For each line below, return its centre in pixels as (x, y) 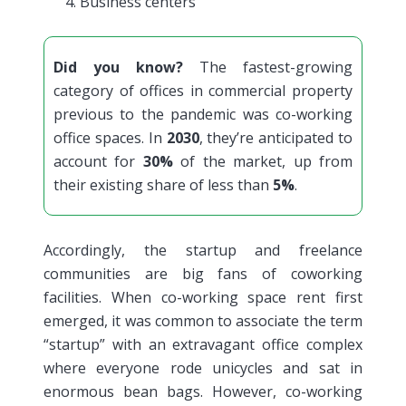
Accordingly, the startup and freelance (203, 250)
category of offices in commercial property (203, 90)
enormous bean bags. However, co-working (203, 391)
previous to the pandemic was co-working (203, 114)
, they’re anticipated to (275, 137)
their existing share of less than (163, 184)
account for (98, 161)
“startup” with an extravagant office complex (203, 344)
